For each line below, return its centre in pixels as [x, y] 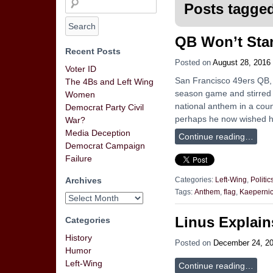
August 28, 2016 [242, 62]
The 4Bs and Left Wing [109, 82]
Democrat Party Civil [105, 107]
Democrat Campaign [105, 146]
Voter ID [81, 69]
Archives [83, 180]
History [79, 238]
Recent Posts [93, 51]
